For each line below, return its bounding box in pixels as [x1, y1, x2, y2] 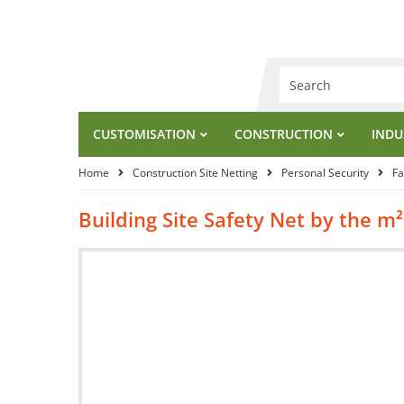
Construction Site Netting [133, 165, 258, 180]
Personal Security [281, 165, 369, 180]
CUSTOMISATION [93, 125, 196, 142]
